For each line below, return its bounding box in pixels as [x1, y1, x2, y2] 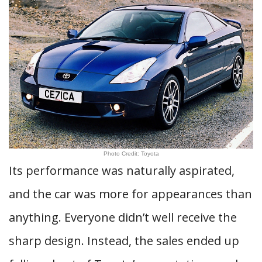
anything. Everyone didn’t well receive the [9, 209, 237, 225]
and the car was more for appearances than [9, 186, 252, 202]
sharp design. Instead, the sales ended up [9, 233, 239, 249]
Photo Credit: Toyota [103, 150, 159, 157]
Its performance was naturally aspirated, [9, 163, 235, 178]
